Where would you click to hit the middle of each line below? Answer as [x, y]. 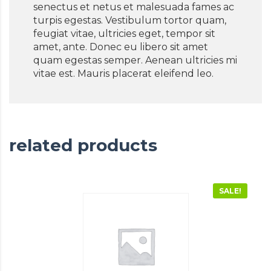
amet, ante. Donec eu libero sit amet [121, 47]
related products [83, 145]
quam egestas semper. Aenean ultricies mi [135, 60]
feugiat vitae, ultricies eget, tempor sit [124, 33]
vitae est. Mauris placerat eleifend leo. [123, 73]
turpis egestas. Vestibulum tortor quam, [130, 20]
